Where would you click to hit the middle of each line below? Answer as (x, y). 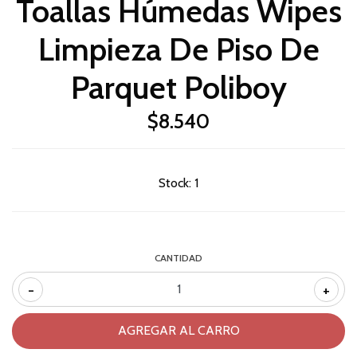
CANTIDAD (178, 257)
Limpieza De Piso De (178, 49)
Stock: (175, 182)
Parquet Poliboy (178, 87)
